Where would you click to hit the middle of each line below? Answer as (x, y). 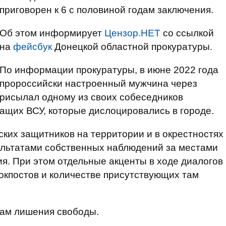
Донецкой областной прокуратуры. (132, 47)
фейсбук (33, 47)
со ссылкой (187, 33)
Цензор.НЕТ (132, 33)
